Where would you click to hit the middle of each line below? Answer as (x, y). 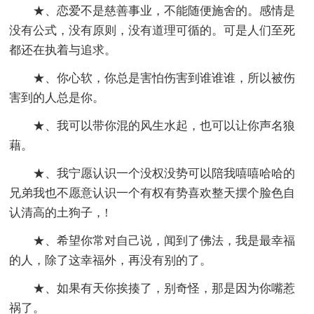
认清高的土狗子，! (59, 213)
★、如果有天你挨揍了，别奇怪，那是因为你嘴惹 (164, 289)
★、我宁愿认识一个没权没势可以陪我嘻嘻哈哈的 (164, 174)
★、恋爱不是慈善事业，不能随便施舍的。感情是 (164, 11)
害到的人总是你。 (57, 98)
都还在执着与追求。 (63, 50)
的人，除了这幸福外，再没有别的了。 (111, 261)
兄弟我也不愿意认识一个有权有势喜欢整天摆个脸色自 (152, 193)
